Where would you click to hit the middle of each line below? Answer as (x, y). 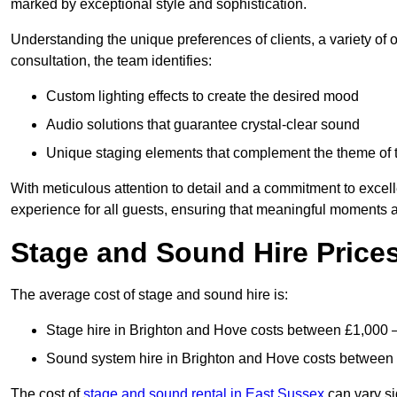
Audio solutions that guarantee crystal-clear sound (203, 125)
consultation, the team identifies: (111, 61)
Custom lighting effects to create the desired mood (202, 97)
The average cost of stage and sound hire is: (149, 295)
